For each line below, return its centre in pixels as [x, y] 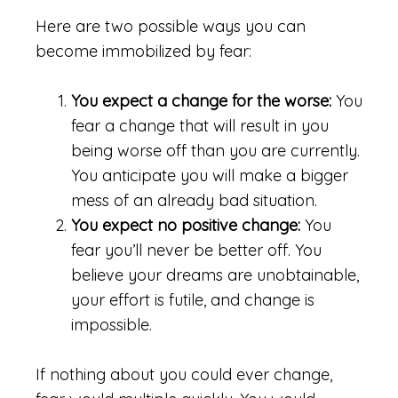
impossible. [111, 325]
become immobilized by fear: [143, 51]
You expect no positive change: [188, 225]
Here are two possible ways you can [171, 26]
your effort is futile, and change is [193, 300]
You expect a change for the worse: [203, 101]
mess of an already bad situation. [194, 200]
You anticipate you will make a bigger [210, 175]
